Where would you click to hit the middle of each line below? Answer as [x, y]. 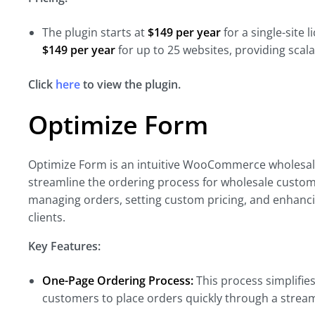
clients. [47, 217]
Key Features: [64, 246]
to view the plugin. [130, 84]
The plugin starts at [95, 32]
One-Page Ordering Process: [118, 281]
